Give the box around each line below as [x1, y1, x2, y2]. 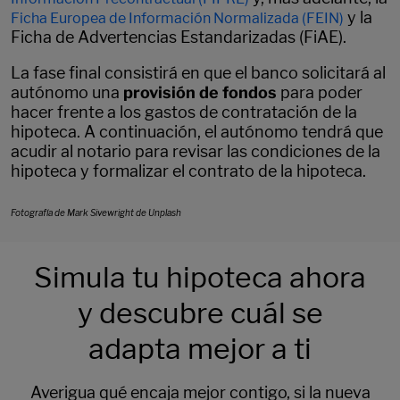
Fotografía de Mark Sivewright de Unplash [11, 206, 181, 218]
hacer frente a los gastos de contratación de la [11, 102, 357, 121]
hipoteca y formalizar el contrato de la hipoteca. [11, 161, 370, 180]
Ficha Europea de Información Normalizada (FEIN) [11, 9, 344, 27]
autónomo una [11, 82, 123, 102]
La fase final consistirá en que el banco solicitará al [11, 62, 386, 82]
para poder [277, 82, 362, 102]
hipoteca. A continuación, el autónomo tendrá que [11, 121, 383, 141]
